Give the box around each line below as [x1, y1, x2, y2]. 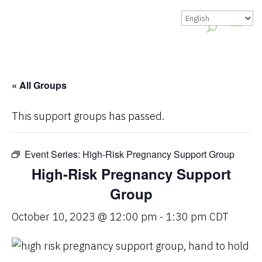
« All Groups [12, 78, 67, 92]
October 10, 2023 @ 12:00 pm [12, 210, 157, 223]
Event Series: [25, 147, 82, 161]
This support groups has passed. [12, 109, 164, 123]
